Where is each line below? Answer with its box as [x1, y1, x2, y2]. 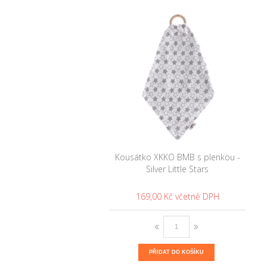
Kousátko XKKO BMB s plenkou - [114, 151, 240, 163]
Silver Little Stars [146, 163, 209, 175]
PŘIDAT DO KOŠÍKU [149, 249, 204, 255]
